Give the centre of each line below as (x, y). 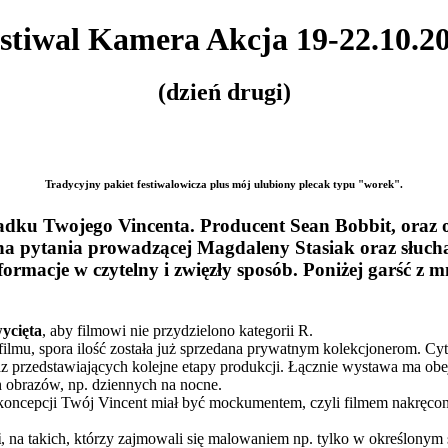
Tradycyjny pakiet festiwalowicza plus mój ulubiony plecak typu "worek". (224, 184)
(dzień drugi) (224, 92)
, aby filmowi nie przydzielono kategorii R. (177, 330)
